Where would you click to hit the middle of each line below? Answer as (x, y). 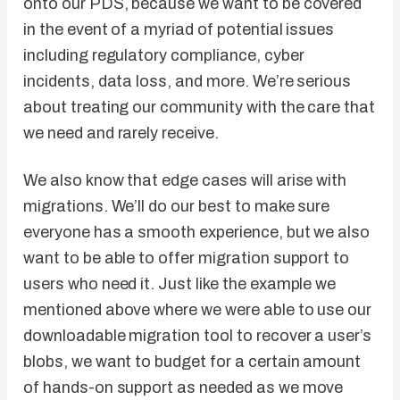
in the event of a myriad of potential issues (179, 30)
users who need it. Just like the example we (180, 284)
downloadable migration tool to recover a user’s (198, 336)
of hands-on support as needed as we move (183, 388)
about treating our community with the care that (200, 108)
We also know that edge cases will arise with (185, 181)
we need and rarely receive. (121, 133)
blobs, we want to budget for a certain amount (192, 362)
